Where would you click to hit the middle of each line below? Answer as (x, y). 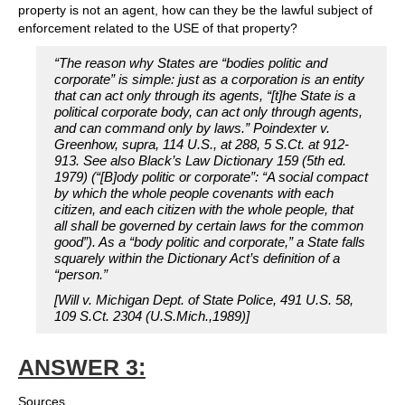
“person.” (81, 275)
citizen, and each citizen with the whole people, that (204, 210)
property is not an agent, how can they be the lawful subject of (195, 10)
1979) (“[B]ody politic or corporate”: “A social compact (211, 177)
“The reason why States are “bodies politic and (191, 63)
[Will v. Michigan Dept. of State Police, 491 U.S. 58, (204, 300)
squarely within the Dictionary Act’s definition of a (197, 259)
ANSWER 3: (82, 367)
